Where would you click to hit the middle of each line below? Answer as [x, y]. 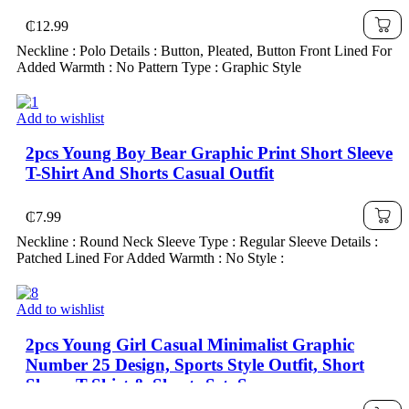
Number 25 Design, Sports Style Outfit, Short [195, 364]
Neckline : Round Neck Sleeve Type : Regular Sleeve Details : [197, 242]
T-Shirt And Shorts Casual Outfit [150, 173]
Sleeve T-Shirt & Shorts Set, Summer [163, 384]
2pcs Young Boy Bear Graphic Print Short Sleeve [209, 153]
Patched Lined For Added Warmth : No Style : [150, 258]
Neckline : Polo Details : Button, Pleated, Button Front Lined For [204, 50]
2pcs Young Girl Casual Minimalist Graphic [190, 344]
